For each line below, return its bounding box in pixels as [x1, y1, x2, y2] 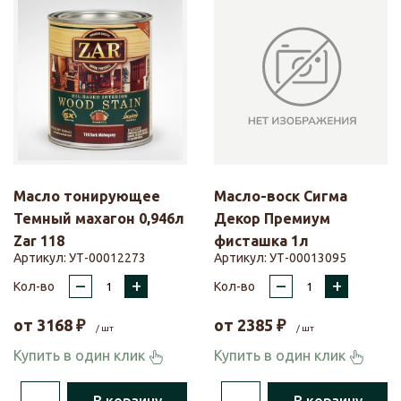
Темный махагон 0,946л [13, 210, 184, 227]
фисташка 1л [214, 233, 309, 250]
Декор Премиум [214, 210, 330, 227]
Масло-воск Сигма [214, 188, 347, 205]
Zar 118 [13, 233, 64, 250]
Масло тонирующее [13, 188, 160, 205]
